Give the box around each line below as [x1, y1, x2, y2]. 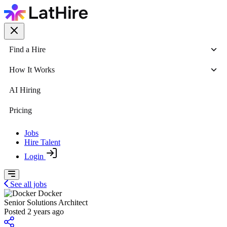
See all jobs [10, 180, 47, 188]
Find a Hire [9, 45, 46, 54]
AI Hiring [9, 86, 41, 94]
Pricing [9, 106, 32, 115]
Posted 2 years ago [4, 207, 64, 216]
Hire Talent [24, 138, 60, 146]
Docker [38, 189, 62, 198]
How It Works [9, 65, 55, 74]
